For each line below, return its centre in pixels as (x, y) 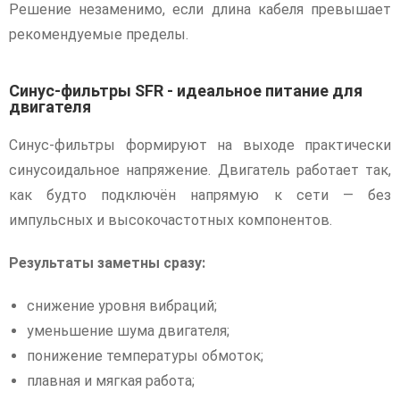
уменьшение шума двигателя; (128, 331)
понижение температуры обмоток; (145, 356)
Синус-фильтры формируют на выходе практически (200, 145)
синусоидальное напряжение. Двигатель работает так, (200, 170)
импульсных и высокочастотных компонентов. (171, 220)
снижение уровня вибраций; (122, 306)
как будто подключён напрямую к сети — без (200, 195)
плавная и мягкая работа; (111, 381)
